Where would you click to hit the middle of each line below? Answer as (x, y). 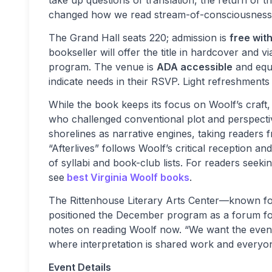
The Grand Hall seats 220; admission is (139, 38)
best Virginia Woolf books (128, 177)
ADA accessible (195, 67)
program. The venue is (103, 67)
